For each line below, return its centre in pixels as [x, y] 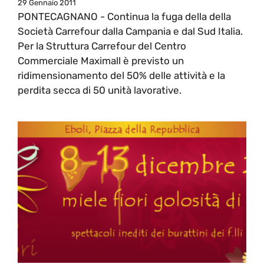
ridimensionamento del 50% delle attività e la [121, 75]
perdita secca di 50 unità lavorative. [100, 90]
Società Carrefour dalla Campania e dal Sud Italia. [130, 31]
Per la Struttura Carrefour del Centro [102, 46]
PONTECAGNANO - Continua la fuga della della [124, 16]
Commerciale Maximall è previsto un [101, 60]
